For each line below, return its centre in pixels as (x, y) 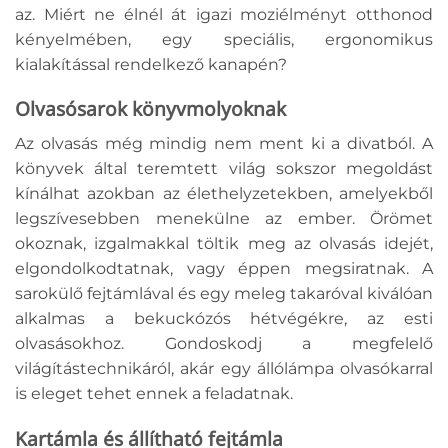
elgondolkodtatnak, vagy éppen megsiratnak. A (224, 269)
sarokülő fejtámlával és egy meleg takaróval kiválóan (224, 294)
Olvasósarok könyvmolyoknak (153, 109)
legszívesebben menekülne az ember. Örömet (224, 219)
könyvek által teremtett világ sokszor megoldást (224, 169)
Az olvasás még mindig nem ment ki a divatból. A (224, 144)
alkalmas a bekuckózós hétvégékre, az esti (224, 319)
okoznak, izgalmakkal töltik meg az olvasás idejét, (224, 244)
